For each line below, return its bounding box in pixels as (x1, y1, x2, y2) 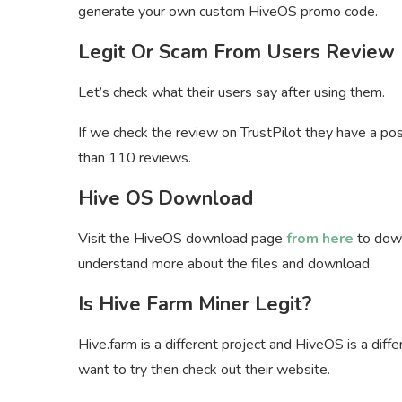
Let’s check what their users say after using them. (78, 83, 385, 103)
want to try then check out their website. (78, 360, 330, 380)
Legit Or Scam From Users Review (78, 39, 395, 66)
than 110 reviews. (78, 148, 191, 169)
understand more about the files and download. (78, 254, 372, 275)
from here (286, 229, 354, 249)
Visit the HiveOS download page (78, 229, 286, 249)
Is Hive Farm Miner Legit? (78, 291, 311, 319)
